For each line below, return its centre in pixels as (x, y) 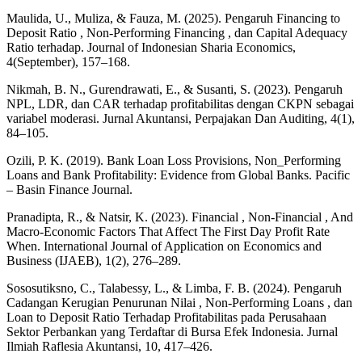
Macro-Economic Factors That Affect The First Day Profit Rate (168, 231)
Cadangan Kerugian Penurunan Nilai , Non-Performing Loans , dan (179, 302)
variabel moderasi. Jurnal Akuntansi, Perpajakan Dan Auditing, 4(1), (181, 118)
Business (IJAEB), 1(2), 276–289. (94, 260)
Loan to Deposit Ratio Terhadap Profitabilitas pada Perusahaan (166, 317)
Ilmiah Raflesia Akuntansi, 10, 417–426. (109, 346)
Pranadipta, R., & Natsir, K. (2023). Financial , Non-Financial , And (180, 217)
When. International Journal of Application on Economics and (164, 246)
